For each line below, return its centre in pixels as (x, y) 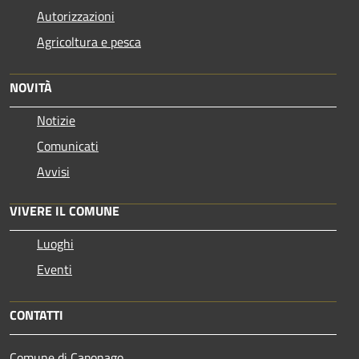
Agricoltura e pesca (89, 42)
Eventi (54, 270)
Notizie (56, 121)
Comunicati (68, 146)
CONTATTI (36, 315)
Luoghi (55, 244)
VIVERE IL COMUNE (65, 211)
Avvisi (53, 172)
